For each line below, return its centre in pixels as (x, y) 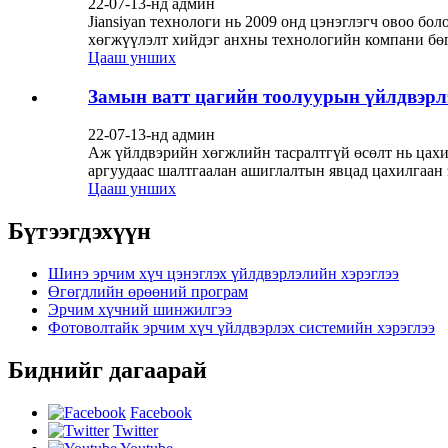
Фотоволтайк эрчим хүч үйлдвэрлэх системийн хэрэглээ (241, 328)
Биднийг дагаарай (107, 370)
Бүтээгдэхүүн (79, 231)
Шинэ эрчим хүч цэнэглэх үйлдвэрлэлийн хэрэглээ (223, 274)
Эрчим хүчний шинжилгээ (140, 310)
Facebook (161, 413)
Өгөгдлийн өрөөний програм (148, 292)
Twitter (135, 431)
